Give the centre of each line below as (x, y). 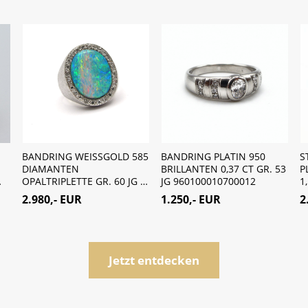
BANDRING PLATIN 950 (213, 157)
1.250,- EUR (191, 199)
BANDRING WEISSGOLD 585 (85, 157)
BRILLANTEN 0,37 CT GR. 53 (223, 169)
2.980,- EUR (52, 199)
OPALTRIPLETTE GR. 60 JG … (85, 181)
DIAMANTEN (51, 169)
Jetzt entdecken (154, 260)
